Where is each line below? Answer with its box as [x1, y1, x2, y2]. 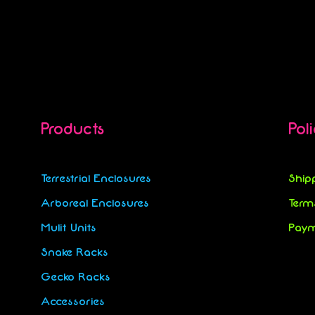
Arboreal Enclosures [40, 197, 149, 209]
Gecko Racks [40, 271, 110, 283]
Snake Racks [40, 246, 108, 258]
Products [40, 120, 105, 138]
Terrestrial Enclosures [40, 172, 151, 184]
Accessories [40, 295, 105, 307]
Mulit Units [40, 221, 96, 233]
